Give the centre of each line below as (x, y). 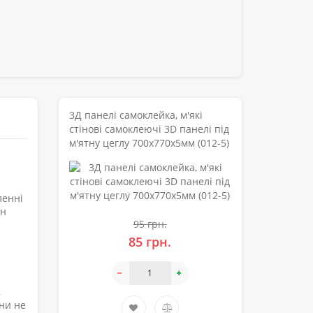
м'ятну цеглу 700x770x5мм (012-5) (149, 143)
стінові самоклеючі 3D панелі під (149, 129)
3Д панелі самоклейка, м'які (136, 115)
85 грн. (150, 241)
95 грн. (150, 224)
